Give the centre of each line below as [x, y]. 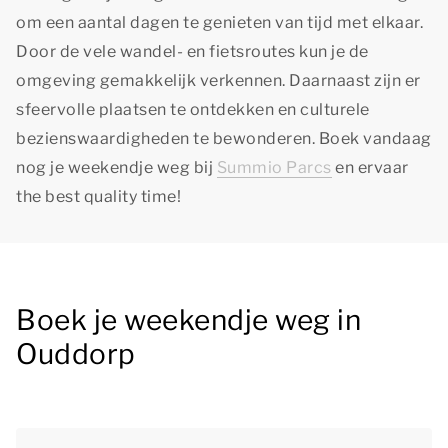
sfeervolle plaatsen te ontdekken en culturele [193, 109]
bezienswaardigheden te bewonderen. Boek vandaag [224, 138]
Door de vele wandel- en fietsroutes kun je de [192, 51]
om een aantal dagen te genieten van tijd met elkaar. [219, 22]
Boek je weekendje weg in [188, 320]
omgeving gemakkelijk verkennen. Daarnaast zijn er [218, 80]
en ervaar [370, 167]
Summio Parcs [274, 167]
